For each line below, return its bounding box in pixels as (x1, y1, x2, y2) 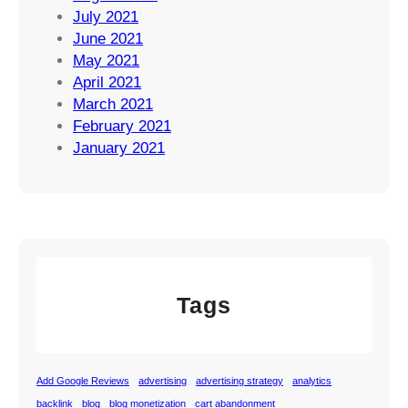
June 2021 (73, 29, 143, 47)
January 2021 (73, 138, 165, 157)
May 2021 (73, 51, 139, 69)
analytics (292, 375, 331, 387)
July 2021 (73, 7, 138, 25)
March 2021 (73, 95, 153, 113)
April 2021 (73, 73, 141, 91)
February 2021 (73, 117, 171, 135)
